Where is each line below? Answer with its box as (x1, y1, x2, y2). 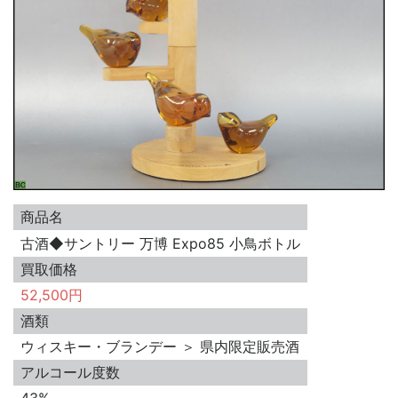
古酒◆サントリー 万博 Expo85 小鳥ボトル (20, 235, 300, 253)
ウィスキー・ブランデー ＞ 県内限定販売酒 (20, 338, 299, 356)
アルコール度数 (20, 363, 120, 382)
